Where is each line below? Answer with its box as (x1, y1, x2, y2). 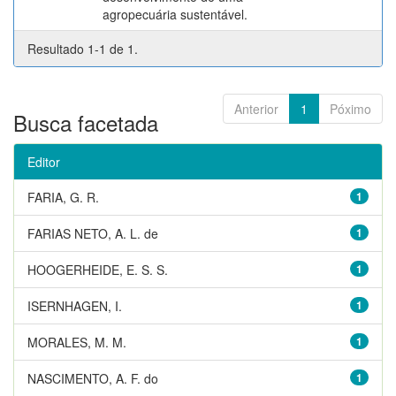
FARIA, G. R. (27, 188, 99, 206)
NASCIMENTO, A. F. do (27, 369, 158, 387)
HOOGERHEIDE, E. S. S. (27, 261, 168, 278)
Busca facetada (13, 107, 158, 138)
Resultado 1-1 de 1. (27, 40, 138, 57)
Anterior (234, 100, 278, 118)
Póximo (330, 100, 371, 118)
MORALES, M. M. (27, 333, 126, 351)
